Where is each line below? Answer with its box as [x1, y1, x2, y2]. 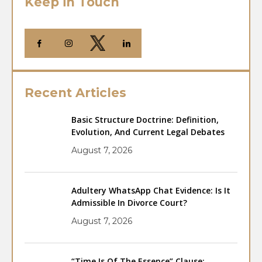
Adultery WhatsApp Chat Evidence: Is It [71, 185, 230, 196]
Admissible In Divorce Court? [71, 197, 187, 209]
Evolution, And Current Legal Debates [71, 126, 225, 138]
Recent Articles [25, 85, 126, 101]
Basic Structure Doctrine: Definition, [71, 114, 219, 126]
